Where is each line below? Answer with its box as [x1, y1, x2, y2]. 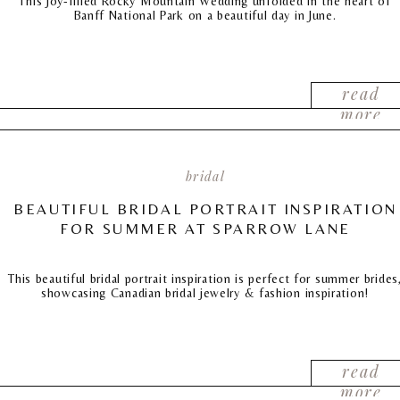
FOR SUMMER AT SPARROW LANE [60, 220, 351, 237]
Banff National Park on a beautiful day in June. [73, 8, 337, 22]
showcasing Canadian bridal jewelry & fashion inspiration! [41, 286, 369, 300]
